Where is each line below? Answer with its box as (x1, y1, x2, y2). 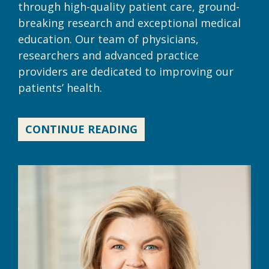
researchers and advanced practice (18, 47, 199, 62)
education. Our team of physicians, (18, 31, 199, 46)
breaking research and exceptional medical (18, 15, 241, 30)
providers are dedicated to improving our (18, 64, 234, 79)
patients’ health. (18, 80, 102, 95)
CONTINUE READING (25, 121, 138, 136)
